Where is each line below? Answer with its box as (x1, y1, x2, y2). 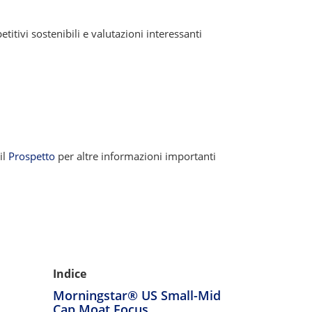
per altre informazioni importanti (55, 148, 216, 163)
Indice (53, 265, 86, 281)
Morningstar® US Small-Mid (53, 286, 221, 304)
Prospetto (8, 148, 55, 163)
